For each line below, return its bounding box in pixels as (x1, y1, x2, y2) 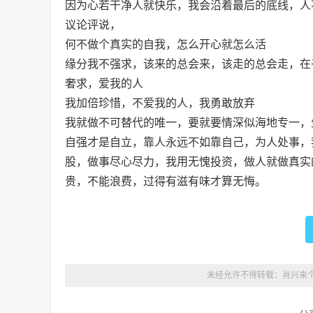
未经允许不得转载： (207, 270, 282, 280)
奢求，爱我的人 (65, 78, 143, 89)
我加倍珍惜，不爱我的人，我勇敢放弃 (65, 97, 255, 109)
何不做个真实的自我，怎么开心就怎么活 (65, 38, 266, 50)
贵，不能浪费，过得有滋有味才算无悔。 (65, 175, 266, 187)
